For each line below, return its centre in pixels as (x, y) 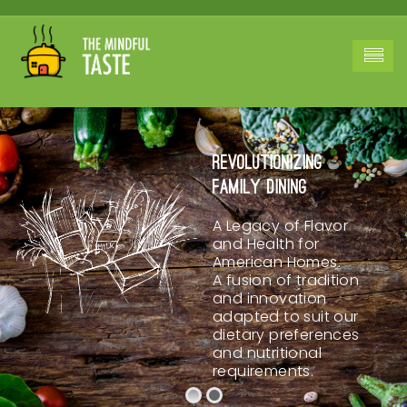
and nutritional (267, 353)
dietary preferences (286, 335)
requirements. (263, 371)
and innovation (270, 298)
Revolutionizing (268, 164)
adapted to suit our (286, 317)
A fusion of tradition (286, 280)
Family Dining (260, 189)
